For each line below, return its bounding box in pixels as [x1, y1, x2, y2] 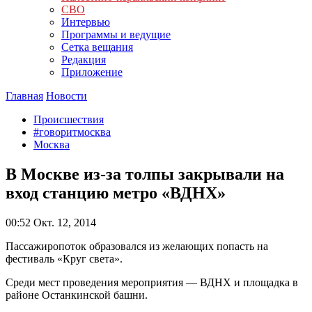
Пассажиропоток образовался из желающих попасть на [6, 240, 268, 252]
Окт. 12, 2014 [31, 216, 96, 228]
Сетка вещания [61, 41, 133, 53]
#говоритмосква [33, 126, 111, 138]
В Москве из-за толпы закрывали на [6, 164, 284, 183]
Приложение [61, 66, 123, 78]
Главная [6, 90, 43, 102]
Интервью [61, 16, 110, 28]
